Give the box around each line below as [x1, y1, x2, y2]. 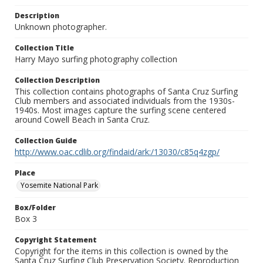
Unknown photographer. [15, 21, 107, 33]
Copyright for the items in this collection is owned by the [15, 245, 228, 257]
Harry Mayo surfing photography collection [15, 53, 177, 65]
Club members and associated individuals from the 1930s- [15, 95, 235, 107]
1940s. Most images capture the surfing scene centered [15, 104, 226, 116]
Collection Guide [15, 136, 77, 146]
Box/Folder [15, 203, 56, 213]
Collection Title [15, 43, 74, 53]
